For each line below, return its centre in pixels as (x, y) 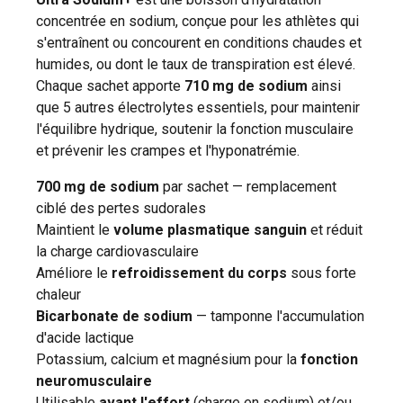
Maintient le (75, 230)
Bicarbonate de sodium (114, 316)
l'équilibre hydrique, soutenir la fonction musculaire (195, 129)
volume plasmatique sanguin (210, 230)
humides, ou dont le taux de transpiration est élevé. (196, 64)
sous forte (322, 273)
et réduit (335, 230)
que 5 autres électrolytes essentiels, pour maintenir (198, 107)
